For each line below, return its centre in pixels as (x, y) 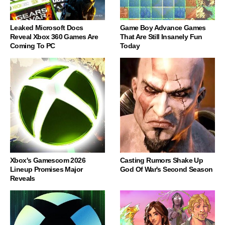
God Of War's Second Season (166, 170)
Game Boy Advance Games (163, 28)
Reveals (23, 179)
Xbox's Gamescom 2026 (48, 160)
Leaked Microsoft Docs (47, 28)
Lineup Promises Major (46, 170)
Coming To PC (33, 46)
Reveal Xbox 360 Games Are (54, 37)
